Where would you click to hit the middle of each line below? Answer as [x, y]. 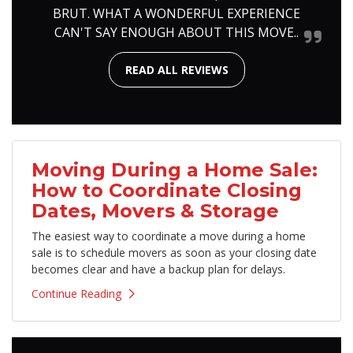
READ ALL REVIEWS [176, 70]
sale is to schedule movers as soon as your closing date [174, 253]
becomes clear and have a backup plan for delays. [158, 269]
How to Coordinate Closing [167, 191]
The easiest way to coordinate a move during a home [169, 236]
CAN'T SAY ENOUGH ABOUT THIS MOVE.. [176, 33]
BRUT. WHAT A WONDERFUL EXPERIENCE [176, 14]
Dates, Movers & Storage [155, 211]
